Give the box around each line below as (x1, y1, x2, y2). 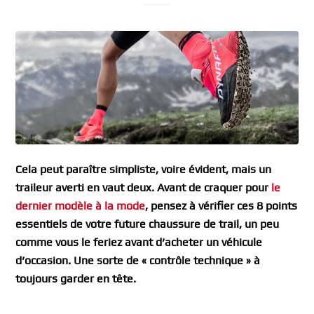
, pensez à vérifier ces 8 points (145, 199, 298, 213)
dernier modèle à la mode (15, 199, 146, 213)
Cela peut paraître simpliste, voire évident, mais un (15, 163, 272, 177)
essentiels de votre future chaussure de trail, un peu (15, 217, 280, 231)
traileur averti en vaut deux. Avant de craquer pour (15, 181, 269, 195)
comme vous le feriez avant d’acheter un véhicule (15, 235, 263, 250)
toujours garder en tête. (15, 272, 137, 286)
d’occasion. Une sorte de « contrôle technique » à (15, 254, 261, 268)
